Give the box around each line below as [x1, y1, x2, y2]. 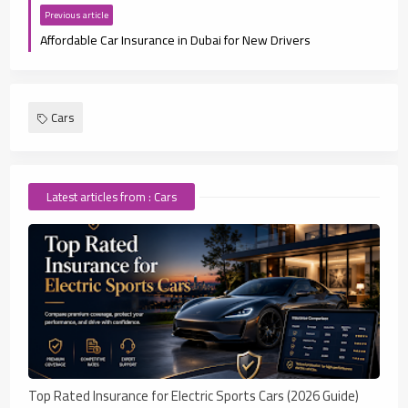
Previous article [45, 5, 109, 24]
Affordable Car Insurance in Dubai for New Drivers [40, 27, 311, 52]
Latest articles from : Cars [46, 185, 178, 208]
